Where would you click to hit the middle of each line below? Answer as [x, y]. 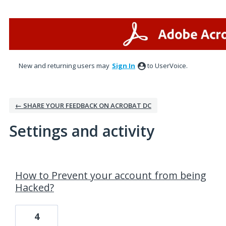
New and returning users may [65, 66]
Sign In [124, 66]
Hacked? [35, 187]
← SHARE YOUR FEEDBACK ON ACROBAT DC [83, 105]
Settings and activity [82, 131]
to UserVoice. [167, 66]
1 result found [32, 163]
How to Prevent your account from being [111, 175]
